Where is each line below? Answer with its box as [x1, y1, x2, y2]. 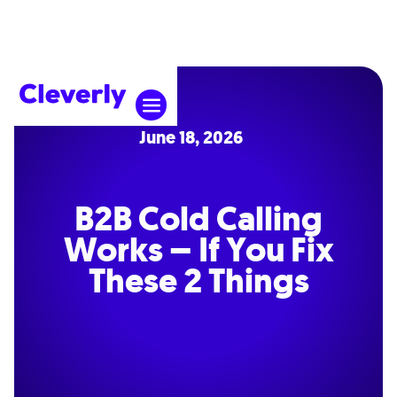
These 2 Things [88, 258, 309, 304]
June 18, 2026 [139, 126, 244, 150]
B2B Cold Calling [74, 196, 323, 242]
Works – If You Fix [63, 227, 334, 273]
